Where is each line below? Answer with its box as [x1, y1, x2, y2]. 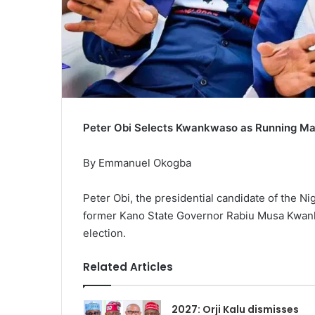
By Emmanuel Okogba [83, 156, 191, 170]
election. [83, 226, 126, 240]
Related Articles [83, 259, 173, 275]
